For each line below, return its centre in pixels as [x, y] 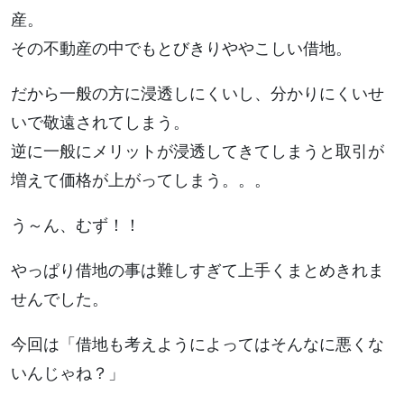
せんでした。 [60, 299]
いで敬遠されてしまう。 [100, 123]
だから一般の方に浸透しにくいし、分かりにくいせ [197, 94]
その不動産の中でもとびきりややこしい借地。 [181, 49]
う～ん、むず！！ [76, 225]
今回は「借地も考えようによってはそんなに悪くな [197, 344]
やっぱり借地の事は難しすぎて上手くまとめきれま [197, 271]
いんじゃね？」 [68, 373]
